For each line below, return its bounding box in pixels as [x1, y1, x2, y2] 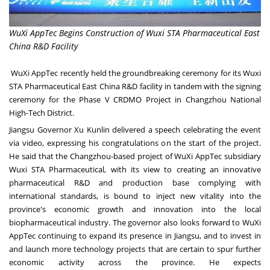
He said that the [9, 150, 71, 162]
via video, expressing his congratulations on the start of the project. [9, 137, 261, 148]
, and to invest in [199, 230, 262, 241]
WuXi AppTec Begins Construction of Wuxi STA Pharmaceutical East [9, 27, 260, 39]
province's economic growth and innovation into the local [9, 203, 261, 215]
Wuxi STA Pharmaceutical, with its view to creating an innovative [9, 163, 261, 175]
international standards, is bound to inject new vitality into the [9, 190, 261, 201]
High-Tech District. [9, 107, 74, 118]
